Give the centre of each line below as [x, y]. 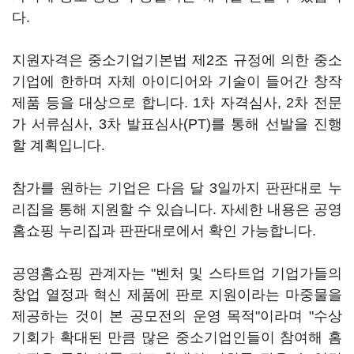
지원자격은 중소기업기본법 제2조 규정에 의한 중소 [177, 60]
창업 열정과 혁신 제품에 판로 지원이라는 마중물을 [177, 295]
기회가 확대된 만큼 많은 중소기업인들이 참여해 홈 [177, 337]
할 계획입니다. [58, 145]
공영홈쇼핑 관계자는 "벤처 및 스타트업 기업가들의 [177, 273]
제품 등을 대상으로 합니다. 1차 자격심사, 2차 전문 [177, 103]
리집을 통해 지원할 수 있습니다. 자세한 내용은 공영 [177, 209]
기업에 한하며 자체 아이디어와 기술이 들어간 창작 [177, 81]
